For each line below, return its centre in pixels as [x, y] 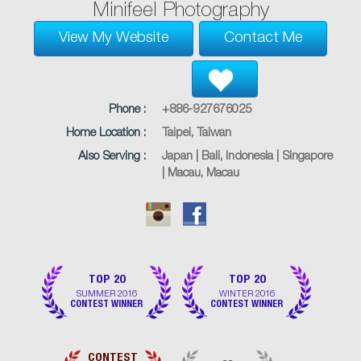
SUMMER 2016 [106, 293]
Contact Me [263, 39]
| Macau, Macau [201, 174]
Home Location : [106, 134]
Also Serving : [112, 157]
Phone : [128, 110]
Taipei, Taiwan [197, 134]
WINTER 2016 [247, 293]
